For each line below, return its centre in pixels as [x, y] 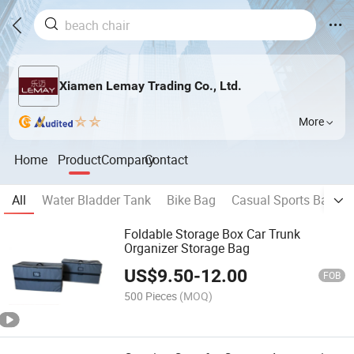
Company [128, 159]
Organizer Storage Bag [187, 249]
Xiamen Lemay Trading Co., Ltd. [150, 86]
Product [80, 159]
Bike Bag [191, 200]
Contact [167, 159]
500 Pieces [151, 296]
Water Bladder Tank [96, 200]
